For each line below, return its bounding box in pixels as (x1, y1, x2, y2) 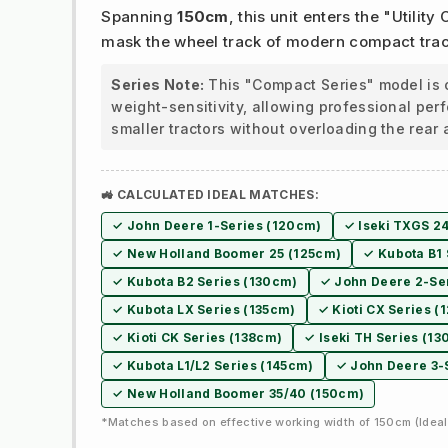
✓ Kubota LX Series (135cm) (112, 302, 296, 318)
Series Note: (111, 76, 205, 94)
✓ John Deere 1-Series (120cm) (112, 218, 322, 234)
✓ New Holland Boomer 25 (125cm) (112, 246, 342, 262)
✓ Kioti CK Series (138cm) (112, 330, 283, 346)
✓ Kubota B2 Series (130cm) (112, 274, 298, 290)
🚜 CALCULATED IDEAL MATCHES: (101, 187, 319, 203)
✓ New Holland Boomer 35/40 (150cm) (112, 386, 365, 402)
